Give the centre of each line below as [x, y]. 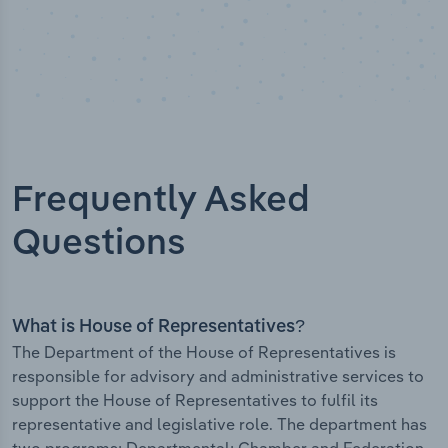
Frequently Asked [161, 201]
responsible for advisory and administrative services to [218, 376]
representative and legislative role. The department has [219, 424]
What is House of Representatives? [158, 327]
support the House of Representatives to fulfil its [195, 400]
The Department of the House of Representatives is [204, 352]
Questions [99, 244]
